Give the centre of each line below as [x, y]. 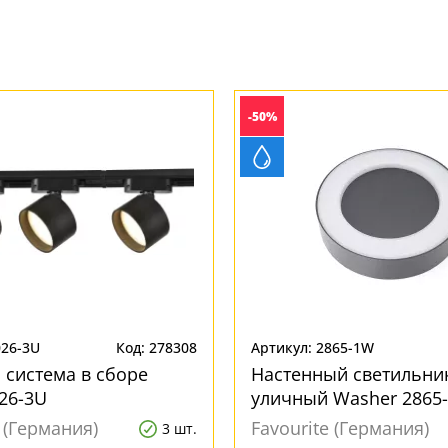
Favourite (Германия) [340, 428]
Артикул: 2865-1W [312, 347]
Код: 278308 [156, 347]
